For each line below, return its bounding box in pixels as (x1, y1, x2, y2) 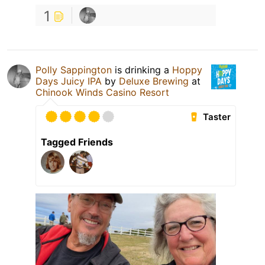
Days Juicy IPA (35, 75, 102, 88)
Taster (203, 111, 231, 123)
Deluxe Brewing (119, 75, 189, 88)
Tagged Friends (41, 136, 113, 148)
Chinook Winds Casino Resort (35, 86, 169, 99)
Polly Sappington (35, 64, 112, 76)
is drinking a (112, 64, 172, 76)
